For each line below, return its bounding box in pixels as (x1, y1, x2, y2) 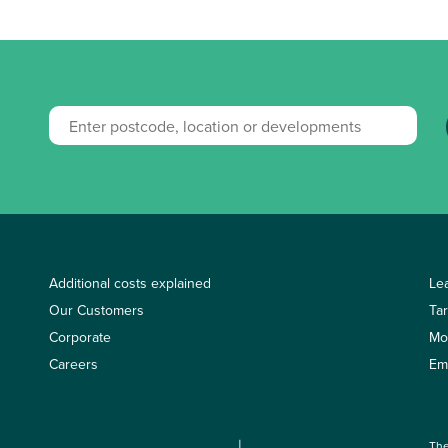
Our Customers (49, 300, 144, 321)
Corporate (49, 327, 111, 348)
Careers (49, 354, 98, 375)
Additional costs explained (49, 273, 211, 294)
